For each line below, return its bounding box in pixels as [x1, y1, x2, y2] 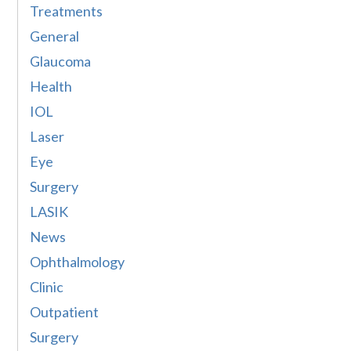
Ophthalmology [30, 253, 125, 271]
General [30, 27, 80, 45]
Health [30, 78, 73, 96]
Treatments [30, 2, 103, 20]
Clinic [30, 278, 64, 296]
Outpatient [30, 303, 100, 321]
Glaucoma [30, 52, 92, 71]
